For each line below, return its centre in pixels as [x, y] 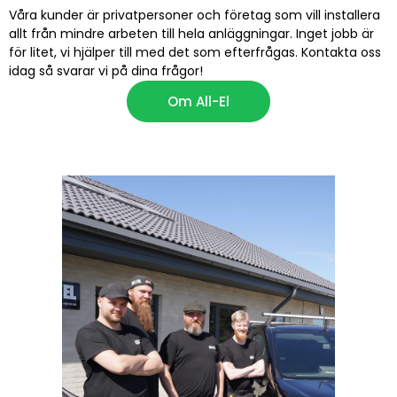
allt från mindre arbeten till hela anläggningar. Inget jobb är [191, 34]
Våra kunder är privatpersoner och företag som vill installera [195, 16]
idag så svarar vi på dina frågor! [106, 71]
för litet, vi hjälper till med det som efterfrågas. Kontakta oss [195, 53]
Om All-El [198, 102]
